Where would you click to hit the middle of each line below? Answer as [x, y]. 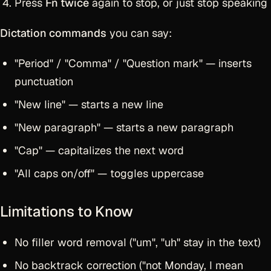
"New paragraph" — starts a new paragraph [124, 127]
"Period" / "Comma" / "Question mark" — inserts [133, 63]
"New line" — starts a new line [89, 104]
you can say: [139, 33]
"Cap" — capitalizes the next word [99, 150]
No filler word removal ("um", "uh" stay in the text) [138, 242]
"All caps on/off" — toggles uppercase [109, 173]
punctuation [44, 81]
